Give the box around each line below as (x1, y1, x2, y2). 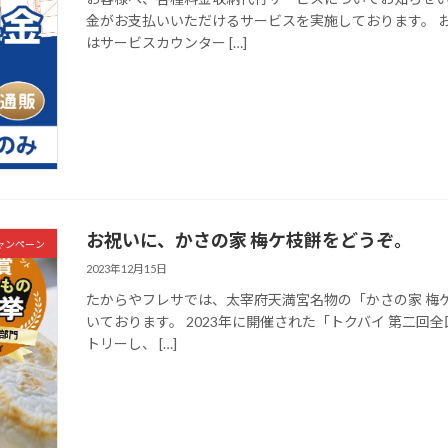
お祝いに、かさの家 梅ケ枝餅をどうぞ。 (86, 229, 413, 252)
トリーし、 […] (86, 334, 178, 352)
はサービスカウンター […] (86, 33, 248, 51)
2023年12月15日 (86, 261, 168, 275)
